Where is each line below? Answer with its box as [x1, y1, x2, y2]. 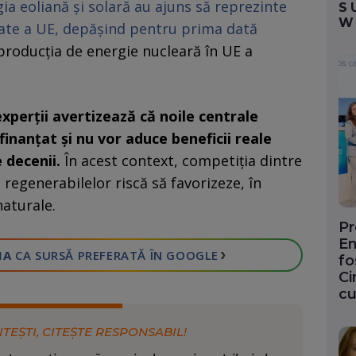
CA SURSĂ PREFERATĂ [11, 247, 147, 264]
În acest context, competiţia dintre [60, 151, 302, 171]
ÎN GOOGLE [146, 247, 219, 264]
